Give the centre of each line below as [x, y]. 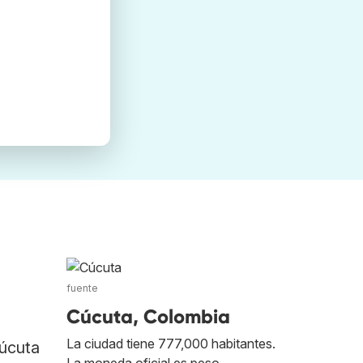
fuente [82, 288]
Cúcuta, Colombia [148, 317]
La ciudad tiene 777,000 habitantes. [171, 344]
